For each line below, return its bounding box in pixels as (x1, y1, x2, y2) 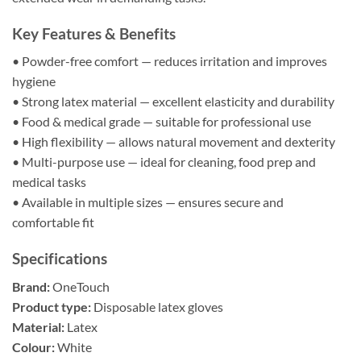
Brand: (12, 278, 50, 294)
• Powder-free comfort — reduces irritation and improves (12, 53, 327, 69)
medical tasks (12, 174, 86, 190)
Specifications (12, 249, 107, 268)
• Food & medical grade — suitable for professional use (12, 114, 311, 130)
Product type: (12, 298, 91, 314)
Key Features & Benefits (12, 23, 176, 43)
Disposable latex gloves (91, 298, 223, 314)
